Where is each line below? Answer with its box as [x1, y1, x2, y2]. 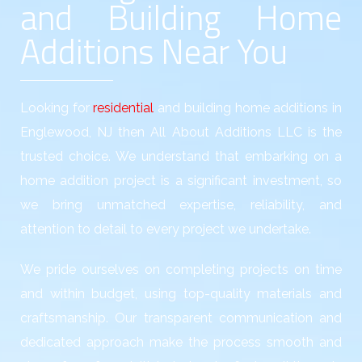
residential [93, 100, 154, 116]
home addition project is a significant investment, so [20, 173, 342, 189]
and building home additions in [154, 100, 343, 116]
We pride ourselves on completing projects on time [20, 262, 342, 278]
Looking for [20, 100, 94, 116]
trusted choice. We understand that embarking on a [20, 149, 342, 165]
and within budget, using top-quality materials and [20, 286, 342, 302]
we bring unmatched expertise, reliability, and [20, 197, 342, 213]
